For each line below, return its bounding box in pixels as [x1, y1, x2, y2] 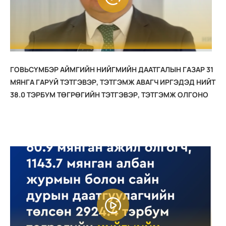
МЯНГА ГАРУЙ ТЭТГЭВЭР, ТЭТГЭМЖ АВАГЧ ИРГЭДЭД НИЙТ [10, 77, 215, 87]
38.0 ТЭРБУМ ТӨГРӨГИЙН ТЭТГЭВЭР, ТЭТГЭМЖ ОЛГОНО [10, 89, 208, 99]
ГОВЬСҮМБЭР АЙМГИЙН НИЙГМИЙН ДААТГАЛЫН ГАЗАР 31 [10, 64, 213, 74]
